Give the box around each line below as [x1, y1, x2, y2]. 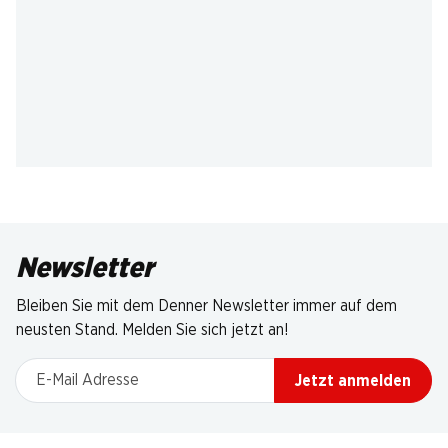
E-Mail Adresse [15, 361, 118, 377]
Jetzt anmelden [295, 372, 411, 389]
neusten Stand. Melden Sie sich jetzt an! [16, 322, 289, 338]
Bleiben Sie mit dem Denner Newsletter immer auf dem [16, 298, 397, 314]
